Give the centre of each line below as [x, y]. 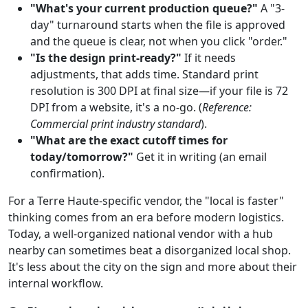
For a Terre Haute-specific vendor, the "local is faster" [146, 200]
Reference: [227, 107]
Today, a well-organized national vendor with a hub [141, 233]
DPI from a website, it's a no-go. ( [116, 107]
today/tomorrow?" [82, 156]
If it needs [209, 57]
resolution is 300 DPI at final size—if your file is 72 [159, 90]
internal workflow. [56, 283]
